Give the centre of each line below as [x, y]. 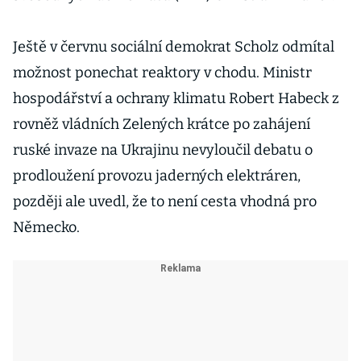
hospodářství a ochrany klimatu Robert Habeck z [176, 98]
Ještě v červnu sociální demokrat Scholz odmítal [174, 47]
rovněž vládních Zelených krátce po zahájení [162, 124]
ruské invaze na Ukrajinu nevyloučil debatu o [163, 150]
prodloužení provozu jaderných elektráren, [157, 176]
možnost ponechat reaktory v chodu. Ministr [162, 73]
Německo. [46, 227]
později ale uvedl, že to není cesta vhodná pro [165, 201]
